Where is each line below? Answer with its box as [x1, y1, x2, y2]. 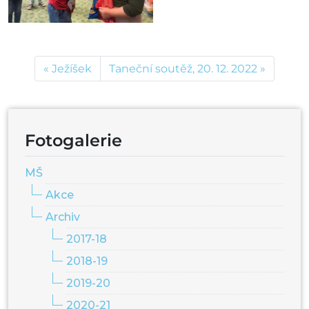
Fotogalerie [25, 130, 122, 151]
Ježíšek [52, 62, 92, 76]
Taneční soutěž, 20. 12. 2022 [109, 62, 257, 76]
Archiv [46, 210, 80, 224]
